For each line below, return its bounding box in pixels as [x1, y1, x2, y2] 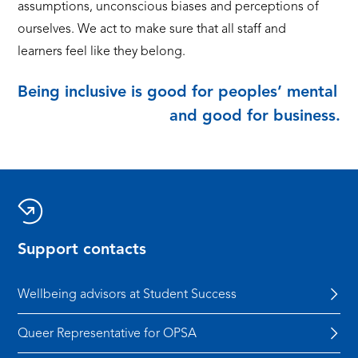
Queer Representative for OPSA [18, 325, 197, 342]
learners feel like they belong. [18, 42, 193, 59]
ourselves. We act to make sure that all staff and [18, 20, 287, 37]
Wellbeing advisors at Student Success [18, 286, 237, 303]
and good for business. [169, 105, 340, 126]
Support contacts [18, 239, 147, 260]
